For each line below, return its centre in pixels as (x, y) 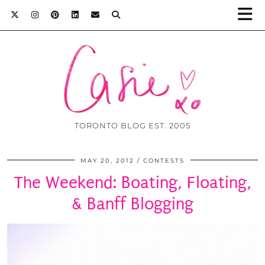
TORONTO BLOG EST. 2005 (132, 126)
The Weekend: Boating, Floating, (132, 183)
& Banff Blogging (132, 204)
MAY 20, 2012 (107, 161)
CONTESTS (164, 161)
